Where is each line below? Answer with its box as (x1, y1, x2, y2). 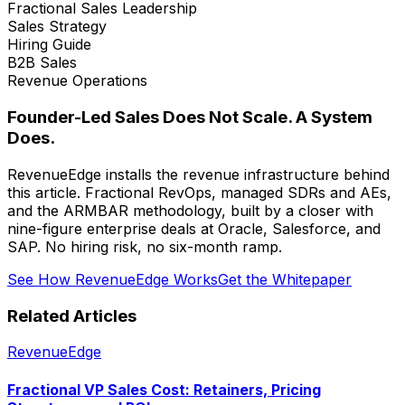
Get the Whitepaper (218, 269, 352, 288)
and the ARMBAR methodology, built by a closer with (7, 201, 373, 220)
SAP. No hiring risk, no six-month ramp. (7, 237, 282, 256)
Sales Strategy (7, 17, 107, 36)
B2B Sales (7, 53, 77, 72)
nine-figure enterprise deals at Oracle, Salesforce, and (7, 219, 381, 238)
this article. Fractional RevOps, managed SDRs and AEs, (7, 183, 391, 202)
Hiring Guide (7, 35, 91, 54)
